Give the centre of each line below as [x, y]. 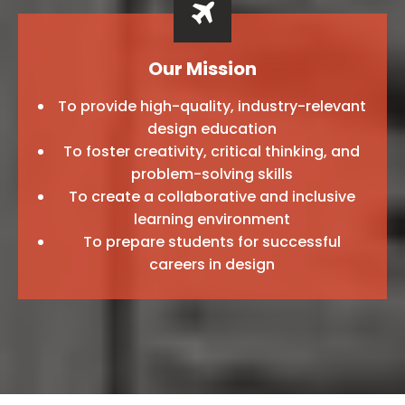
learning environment [212, 219]
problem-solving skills [212, 174]
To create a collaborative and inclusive [212, 196]
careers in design [212, 264]
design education [212, 128]
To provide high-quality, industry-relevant [212, 106]
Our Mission [202, 68]
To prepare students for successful [212, 241]
